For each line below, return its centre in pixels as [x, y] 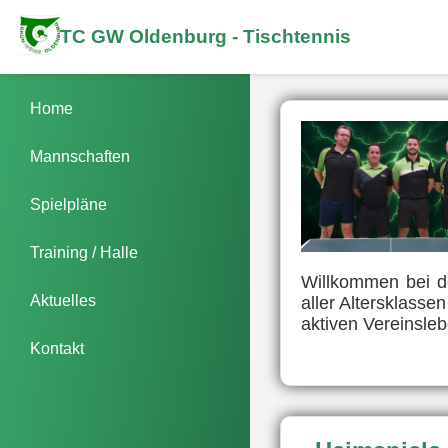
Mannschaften [80, 156]
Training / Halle [84, 252]
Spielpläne [68, 204]
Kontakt [57, 348]
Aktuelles [63, 300]
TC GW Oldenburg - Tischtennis [205, 36]
